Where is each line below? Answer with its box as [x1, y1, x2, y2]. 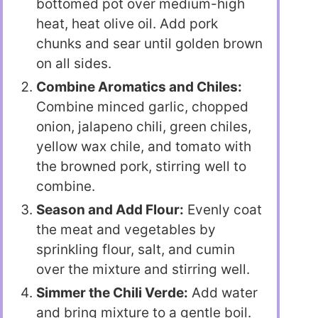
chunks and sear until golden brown [36, 35, 263, 53]
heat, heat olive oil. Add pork [36, 16, 218, 33]
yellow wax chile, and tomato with [36, 138, 251, 155]
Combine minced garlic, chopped [36, 99, 248, 116]
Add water [188, 285, 258, 302]
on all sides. [36, 55, 111, 72]
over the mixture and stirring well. [36, 261, 250, 278]
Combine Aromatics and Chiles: [36, 79, 242, 96]
